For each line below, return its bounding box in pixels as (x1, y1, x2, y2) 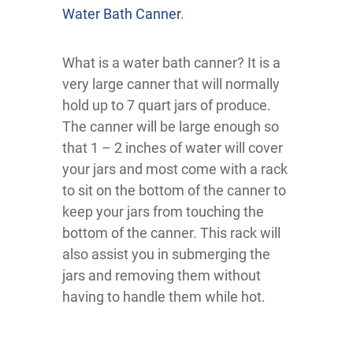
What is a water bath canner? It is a (62, 54, 281, 72)
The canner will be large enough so (62, 118, 279, 136)
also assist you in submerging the (62, 246, 270, 263)
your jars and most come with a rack (62, 161, 288, 178)
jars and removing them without (62, 267, 261, 284)
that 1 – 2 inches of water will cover (62, 139, 283, 157)
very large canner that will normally (62, 76, 280, 93)
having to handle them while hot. (62, 288, 266, 306)
